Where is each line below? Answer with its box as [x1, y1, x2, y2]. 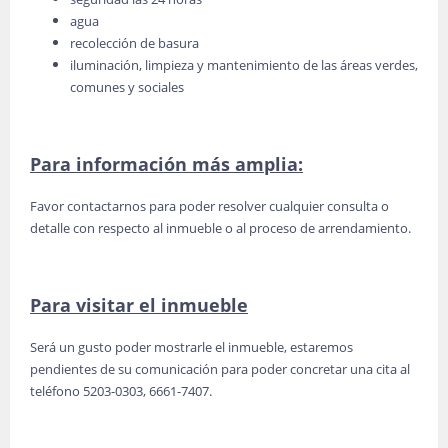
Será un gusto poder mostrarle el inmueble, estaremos [30, 338, 353, 356]
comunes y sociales [70, 78, 184, 96]
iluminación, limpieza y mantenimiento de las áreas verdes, [70, 56, 418, 74]
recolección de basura [70, 34, 199, 52]
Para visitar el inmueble [30, 293, 248, 317]
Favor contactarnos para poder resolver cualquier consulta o [30, 197, 389, 215]
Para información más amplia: [30, 152, 303, 176]
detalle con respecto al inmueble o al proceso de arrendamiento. [30, 219, 414, 237]
